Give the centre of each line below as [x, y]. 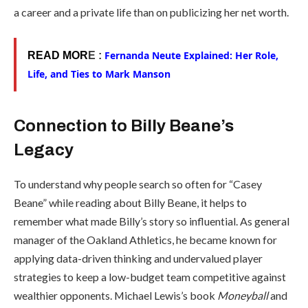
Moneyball [243, 295]
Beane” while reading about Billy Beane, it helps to [130, 202]
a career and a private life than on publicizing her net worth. [151, 12]
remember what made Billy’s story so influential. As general [152, 221]
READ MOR [58, 56]
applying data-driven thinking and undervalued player [138, 258]
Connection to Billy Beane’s [124, 125]
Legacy [44, 150]
